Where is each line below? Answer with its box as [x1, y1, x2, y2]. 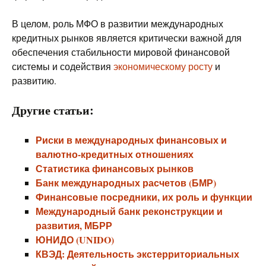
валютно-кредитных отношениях [36, 147, 194, 161]
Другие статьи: [12, 102, 94, 119]
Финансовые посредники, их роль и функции [36, 190, 252, 204]
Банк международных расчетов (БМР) [36, 176, 216, 189]
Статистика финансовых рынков [36, 161, 194, 175]
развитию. [12, 74, 56, 87]
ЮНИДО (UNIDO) [36, 233, 114, 246]
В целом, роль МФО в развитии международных [12, 17, 223, 30]
